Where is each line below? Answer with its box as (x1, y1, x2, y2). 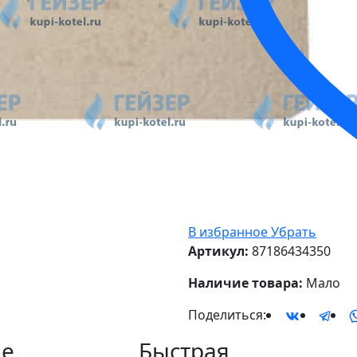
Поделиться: (188, 306, 266, 324)
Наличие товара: (188, 274, 303, 292)
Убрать (271, 223, 316, 241)
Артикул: (188, 242, 249, 261)
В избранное (188, 223, 268, 241)
